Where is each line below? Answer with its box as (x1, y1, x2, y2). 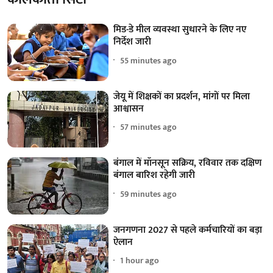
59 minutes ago (120, 186, 177, 201)
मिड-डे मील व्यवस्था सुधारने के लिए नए (113, 21, 247, 38)
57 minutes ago (120, 120, 177, 135)
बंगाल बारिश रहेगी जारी (113, 167, 196, 184)
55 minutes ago (120, 53, 177, 68)
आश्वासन (113, 100, 144, 117)
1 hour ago (120, 253, 160, 268)
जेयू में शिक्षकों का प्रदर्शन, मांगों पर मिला (113, 88, 250, 105)
